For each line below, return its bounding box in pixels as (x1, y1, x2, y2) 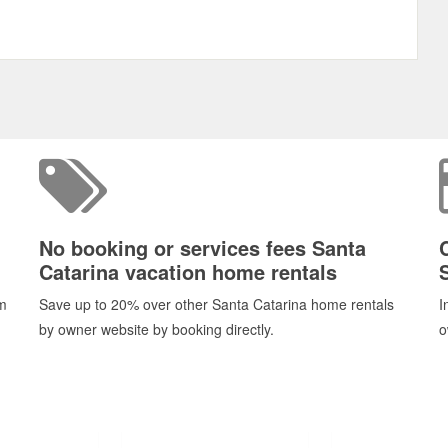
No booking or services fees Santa (39, 233, 366, 263)
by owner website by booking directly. (39, 319, 274, 340)
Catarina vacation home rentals (39, 257, 337, 287)
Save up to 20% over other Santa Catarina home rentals (39, 294, 394, 315)
